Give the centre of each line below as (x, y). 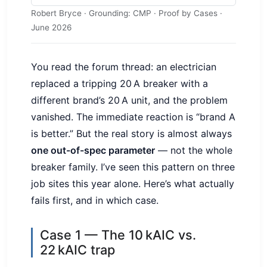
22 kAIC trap (77, 250)
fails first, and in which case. (95, 201)
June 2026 (51, 27)
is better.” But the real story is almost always (131, 134)
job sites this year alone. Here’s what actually (133, 184)
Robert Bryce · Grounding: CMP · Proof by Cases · (127, 13)
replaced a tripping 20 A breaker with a (119, 84)
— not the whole (194, 150)
